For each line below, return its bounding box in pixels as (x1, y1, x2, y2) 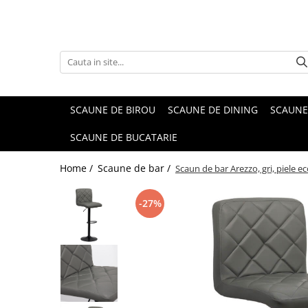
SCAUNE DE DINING (168, 103, 258, 116)
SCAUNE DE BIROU (70, 103, 155, 116)
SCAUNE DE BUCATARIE (70, 131, 177, 144)
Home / (60, 162, 96, 175)
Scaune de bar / (98, 162, 173, 175)
